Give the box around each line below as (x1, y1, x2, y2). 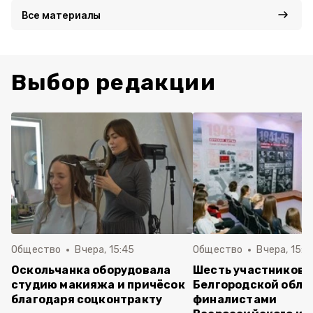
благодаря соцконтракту (11, 293, 163, 306)
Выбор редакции (11, 69, 216, 96)
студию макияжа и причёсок (11, 278, 185, 291)
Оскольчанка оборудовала (11, 263, 171, 277)
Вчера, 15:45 (75, 244, 135, 256)
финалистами (193, 293, 277, 306)
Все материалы (22, 9, 101, 21)
